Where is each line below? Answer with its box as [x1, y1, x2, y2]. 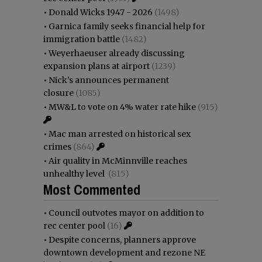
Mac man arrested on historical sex [49, 128, 191, 139]
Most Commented [43, 180, 140, 199]
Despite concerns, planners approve [49, 234, 196, 245]
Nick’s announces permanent [49, 74, 169, 85]
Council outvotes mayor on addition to [49, 207, 204, 218]
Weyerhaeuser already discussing [49, 47, 185, 58]
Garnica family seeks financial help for [49, 20, 205, 32]
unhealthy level [43, 168, 106, 179]
